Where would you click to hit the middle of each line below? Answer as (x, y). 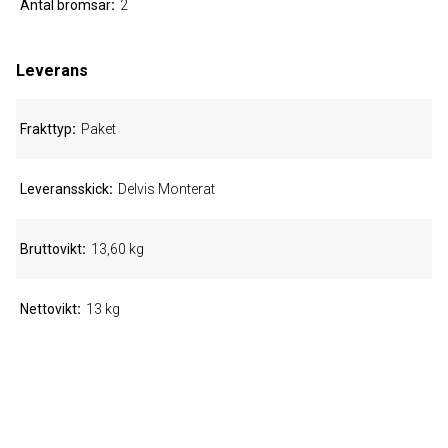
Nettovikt (48, 309)
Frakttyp (46, 129)
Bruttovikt (51, 249)
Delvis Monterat (166, 189)
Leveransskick (64, 189)
